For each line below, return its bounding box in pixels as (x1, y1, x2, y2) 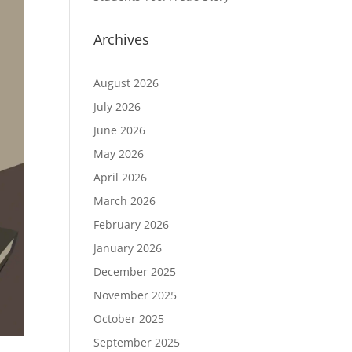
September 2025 (93, 335, 181, 350)
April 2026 (93, 170, 148, 185)
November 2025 (93, 288, 178, 302)
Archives (93, 30, 150, 49)
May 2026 (93, 146, 145, 161)
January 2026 (93, 240, 163, 255)
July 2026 (93, 99, 141, 114)
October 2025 (93, 311, 165, 326)
